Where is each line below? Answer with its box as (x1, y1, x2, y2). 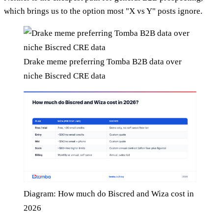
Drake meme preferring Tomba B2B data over (24, 57, 182, 67)
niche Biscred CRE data (24, 71, 106, 81)
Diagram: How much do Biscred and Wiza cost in (24, 189, 194, 199)
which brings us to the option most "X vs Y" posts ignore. (4, 6, 202, 16)
